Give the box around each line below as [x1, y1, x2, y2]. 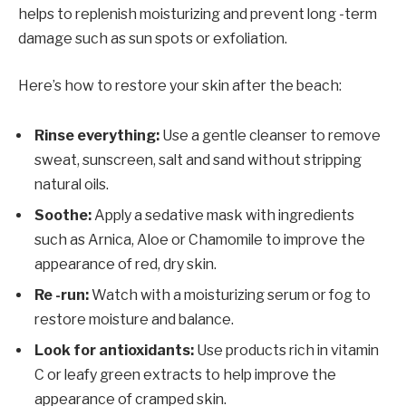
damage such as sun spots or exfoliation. [18, 30, 287, 47]
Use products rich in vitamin [194, 342, 379, 360]
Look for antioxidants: [34, 342, 194, 360]
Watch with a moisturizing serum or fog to [92, 286, 371, 304]
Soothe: [34, 207, 92, 225]
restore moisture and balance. [34, 311, 234, 329]
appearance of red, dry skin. [34, 256, 217, 274]
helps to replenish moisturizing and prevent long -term [18, 5, 377, 23]
